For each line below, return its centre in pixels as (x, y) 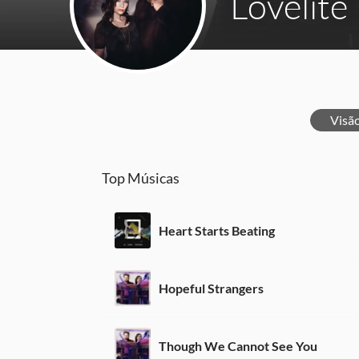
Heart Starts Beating (217, 230)
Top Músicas (141, 178)
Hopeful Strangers (211, 288)
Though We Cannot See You (238, 345)
